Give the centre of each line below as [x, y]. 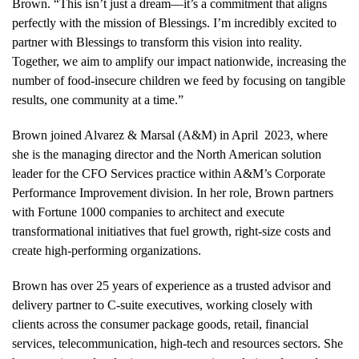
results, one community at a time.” [98, 99]
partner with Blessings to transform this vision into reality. [157, 42]
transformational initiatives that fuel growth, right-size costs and [171, 231]
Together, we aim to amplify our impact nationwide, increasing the [179, 61]
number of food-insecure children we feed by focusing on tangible [179, 80]
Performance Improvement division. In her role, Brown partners [173, 192]
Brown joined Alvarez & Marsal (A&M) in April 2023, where [170, 135]
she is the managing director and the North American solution [167, 154]
